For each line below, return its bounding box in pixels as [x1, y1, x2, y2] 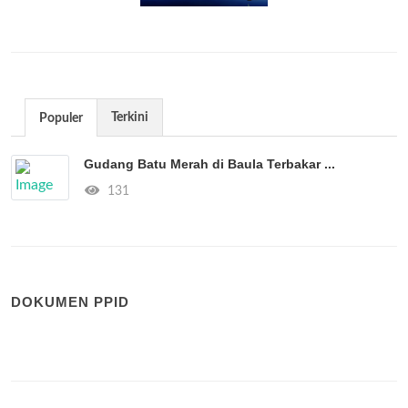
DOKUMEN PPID [11, 293, 129, 310]
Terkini [111, 110, 148, 124]
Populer [39, 111, 83, 125]
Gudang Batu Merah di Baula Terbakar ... [84, 156, 335, 171]
